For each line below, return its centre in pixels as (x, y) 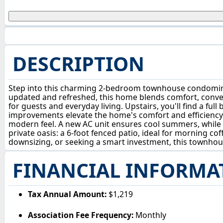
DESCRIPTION (78, 64)
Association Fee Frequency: (81, 215)
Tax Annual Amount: (67, 194)
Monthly (150, 215)
